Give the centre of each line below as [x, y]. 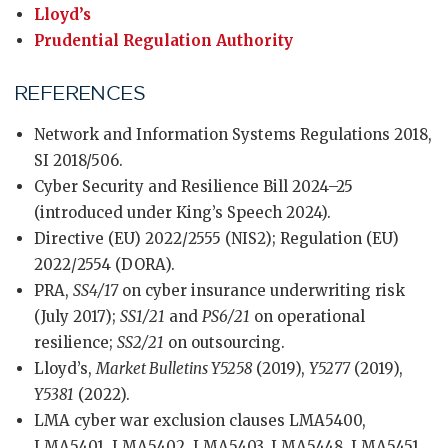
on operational [307, 316]
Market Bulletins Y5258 [174, 368]
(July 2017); [77, 316]
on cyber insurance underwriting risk [261, 290]
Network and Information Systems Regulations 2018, [233, 134]
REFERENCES [79, 93]
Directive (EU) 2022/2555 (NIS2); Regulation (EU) [216, 238]
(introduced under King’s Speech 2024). [182, 212]
